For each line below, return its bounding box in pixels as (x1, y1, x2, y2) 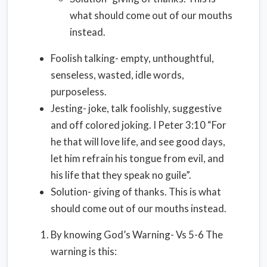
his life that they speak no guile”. (51, 169, 191, 181)
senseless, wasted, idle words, (51, 69, 184, 81)
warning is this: (51, 245, 117, 257)
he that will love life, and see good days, (51, 135, 225, 148)
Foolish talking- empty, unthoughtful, (51, 52, 214, 64)
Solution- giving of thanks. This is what (51, 185, 221, 198)
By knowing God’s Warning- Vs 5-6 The (51, 228, 223, 241)
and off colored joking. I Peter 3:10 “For (51, 119, 226, 131)
